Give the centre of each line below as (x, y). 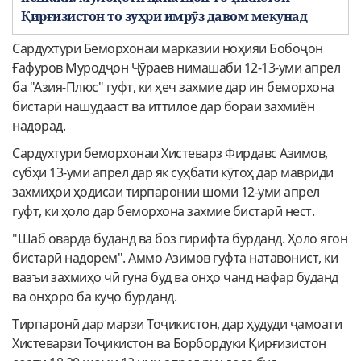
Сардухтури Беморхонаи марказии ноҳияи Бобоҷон (168, 49)
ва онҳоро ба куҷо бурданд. (94, 297)
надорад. (39, 126)
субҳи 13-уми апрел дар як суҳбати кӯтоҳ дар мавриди (173, 173)
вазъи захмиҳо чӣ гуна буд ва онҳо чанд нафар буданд (175, 278)
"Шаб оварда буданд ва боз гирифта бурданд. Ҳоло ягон (180, 239)
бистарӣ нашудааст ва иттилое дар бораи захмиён (163, 107)
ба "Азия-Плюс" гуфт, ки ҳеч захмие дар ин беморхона (173, 87)
